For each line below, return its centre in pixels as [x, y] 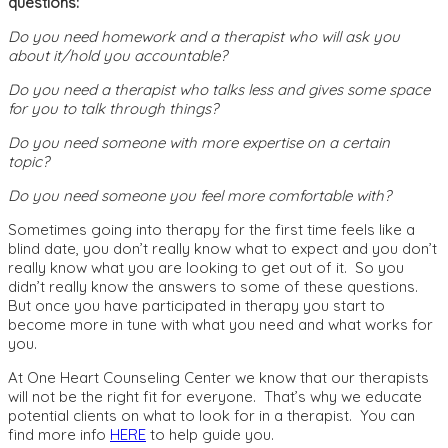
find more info [59, 435]
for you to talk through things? [117, 109]
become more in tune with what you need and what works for [220, 325]
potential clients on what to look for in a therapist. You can [211, 416]
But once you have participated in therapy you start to [196, 306]
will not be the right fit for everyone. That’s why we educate [215, 397]
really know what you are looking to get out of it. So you [206, 268]
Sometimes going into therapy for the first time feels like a [211, 230]
